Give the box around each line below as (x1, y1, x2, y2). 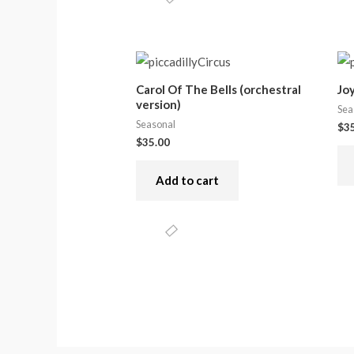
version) (136, 96, 182, 111)
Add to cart (156, 173, 220, 188)
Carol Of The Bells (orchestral (136, 81, 302, 96)
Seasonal (136, 118, 176, 131)
